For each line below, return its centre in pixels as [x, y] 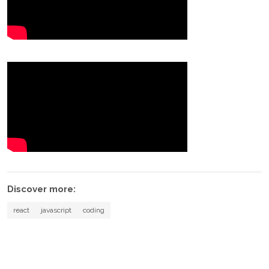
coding [93, 210]
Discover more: [41, 189]
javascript [56, 210]
